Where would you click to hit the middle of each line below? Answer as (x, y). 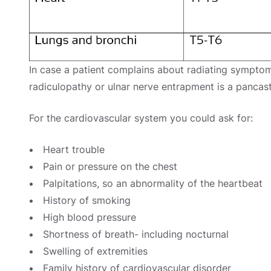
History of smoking (87, 201)
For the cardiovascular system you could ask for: (141, 118)
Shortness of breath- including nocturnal (136, 234)
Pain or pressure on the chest (110, 167)
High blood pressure (90, 217)
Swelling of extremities (95, 251)
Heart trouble (74, 150)
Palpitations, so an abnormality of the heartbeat (153, 184)
